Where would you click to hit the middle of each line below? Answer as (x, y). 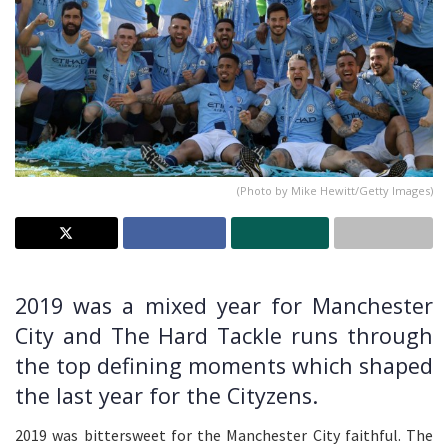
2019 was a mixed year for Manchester (224, 306)
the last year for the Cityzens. (166, 396)
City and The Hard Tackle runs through (224, 336)
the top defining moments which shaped (224, 366)
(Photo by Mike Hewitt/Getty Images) (335, 191)
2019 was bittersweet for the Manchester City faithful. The (224, 434)
